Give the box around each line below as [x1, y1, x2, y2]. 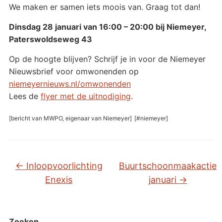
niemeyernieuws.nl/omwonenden [8, 78, 131, 89]
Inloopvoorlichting [23, 160, 103, 171]
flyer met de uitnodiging [40, 91, 131, 101]
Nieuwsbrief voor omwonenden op [8, 66, 139, 76]
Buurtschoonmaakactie [119, 160, 217, 171]
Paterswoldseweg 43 [8, 34, 92, 44]
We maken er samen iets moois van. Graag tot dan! [8, 1, 200, 12]
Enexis [45, 174, 73, 185]
